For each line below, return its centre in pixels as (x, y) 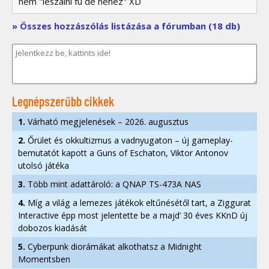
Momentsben (44, 259)
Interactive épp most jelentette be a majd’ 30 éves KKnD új (133, 215)
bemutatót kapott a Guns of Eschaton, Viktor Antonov (123, 153)
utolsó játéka (44, 165)
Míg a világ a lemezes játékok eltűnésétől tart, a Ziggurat (138, 202)
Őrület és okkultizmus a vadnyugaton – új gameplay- (129, 140)
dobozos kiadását (53, 228)
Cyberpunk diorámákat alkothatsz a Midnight (113, 246)
